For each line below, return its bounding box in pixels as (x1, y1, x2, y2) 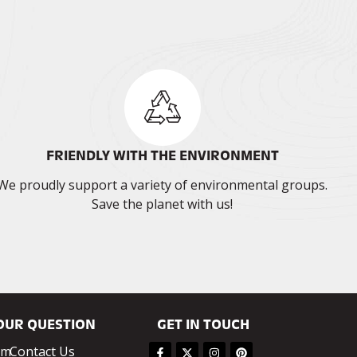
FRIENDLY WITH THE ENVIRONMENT (45, 147, 279, 164)
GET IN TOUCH (157, 316, 250, 333)
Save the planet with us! (92, 195, 233, 214)
